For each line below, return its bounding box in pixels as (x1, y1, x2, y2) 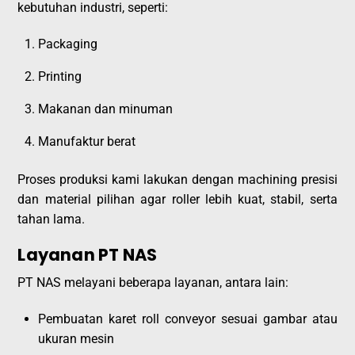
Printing (38, 69, 82, 85)
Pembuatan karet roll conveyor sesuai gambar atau (38, 311, 338, 326)
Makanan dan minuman (38, 101, 173, 117)
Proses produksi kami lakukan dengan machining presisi (17, 171, 338, 187)
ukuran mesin (38, 330, 114, 346)
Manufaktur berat (38, 134, 136, 150)
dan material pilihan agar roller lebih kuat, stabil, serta (17, 191, 338, 207)
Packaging (38, 36, 97, 52)
